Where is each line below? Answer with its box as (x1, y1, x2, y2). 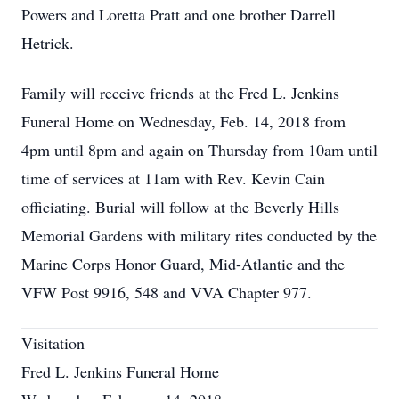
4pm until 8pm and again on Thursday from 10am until (21, 139, 378, 160)
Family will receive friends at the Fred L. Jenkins (21, 82, 339, 103)
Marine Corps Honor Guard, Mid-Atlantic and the (21, 253, 345, 274)
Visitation (21, 332, 85, 354)
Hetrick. (21, 32, 74, 53)
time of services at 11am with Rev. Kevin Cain (21, 167, 325, 189)
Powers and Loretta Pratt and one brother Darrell (21, 4, 336, 25)
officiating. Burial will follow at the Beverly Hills (21, 196, 339, 217)
